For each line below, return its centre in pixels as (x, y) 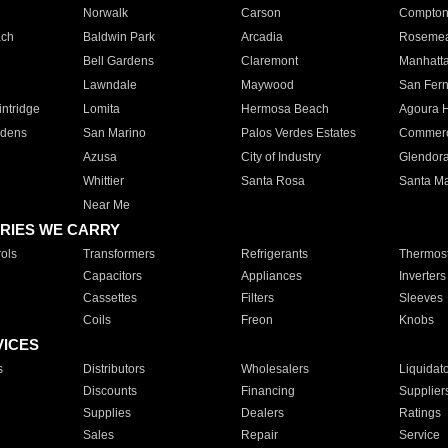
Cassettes (109, 298)
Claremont (269, 61)
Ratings (419, 413)
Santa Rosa (272, 181)
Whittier (103, 181)
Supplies (106, 413)
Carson (260, 13)
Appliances (271, 276)
